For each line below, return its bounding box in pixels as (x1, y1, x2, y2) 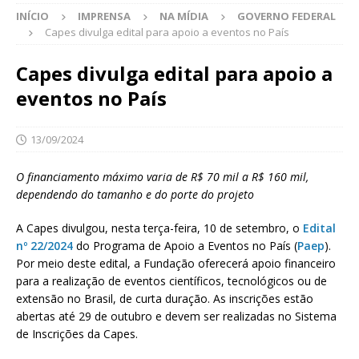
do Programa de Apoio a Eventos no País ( (73, 238, 297, 254)
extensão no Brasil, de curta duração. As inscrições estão (16, 291, 313, 307)
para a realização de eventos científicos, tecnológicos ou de (16, 273, 327, 289)
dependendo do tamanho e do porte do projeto (16, 187, 254, 203)
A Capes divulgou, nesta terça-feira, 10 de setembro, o (16, 220, 303, 236)
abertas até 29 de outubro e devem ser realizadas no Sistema (16, 309, 337, 325)
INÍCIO (16, 9, 49, 24)
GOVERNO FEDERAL (237, 9, 336, 24)
